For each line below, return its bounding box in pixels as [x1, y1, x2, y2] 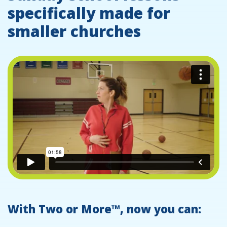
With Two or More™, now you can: [8, 201, 201, 217]
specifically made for [8, 3, 170, 24]
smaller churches [8, 21, 141, 42]
